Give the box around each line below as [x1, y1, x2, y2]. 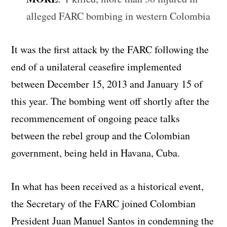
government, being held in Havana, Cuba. [11, 145, 180, 160]
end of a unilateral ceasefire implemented [11, 59, 182, 73]
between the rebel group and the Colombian [11, 128, 191, 142]
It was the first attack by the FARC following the [11, 42, 209, 56]
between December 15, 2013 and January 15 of [11, 77, 203, 91]
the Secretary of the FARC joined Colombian [11, 196, 196, 210]
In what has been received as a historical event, [11, 179, 204, 193]
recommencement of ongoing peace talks [11, 111, 180, 125]
